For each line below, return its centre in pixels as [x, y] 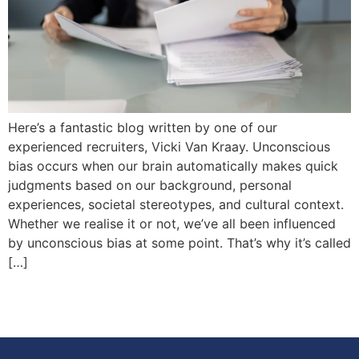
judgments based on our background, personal [150, 186]
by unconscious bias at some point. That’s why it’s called [179, 243]
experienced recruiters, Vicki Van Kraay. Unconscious [169, 147]
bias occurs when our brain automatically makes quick [173, 166]
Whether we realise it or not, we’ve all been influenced [172, 224]
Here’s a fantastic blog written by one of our [143, 128]
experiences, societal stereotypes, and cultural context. [176, 205]
